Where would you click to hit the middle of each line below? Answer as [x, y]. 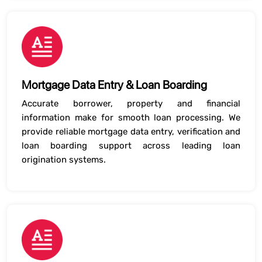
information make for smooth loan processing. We [131, 118]
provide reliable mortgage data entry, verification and [131, 132]
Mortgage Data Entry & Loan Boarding [114, 85]
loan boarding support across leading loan [131, 146]
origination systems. [64, 160]
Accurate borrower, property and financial [131, 104]
